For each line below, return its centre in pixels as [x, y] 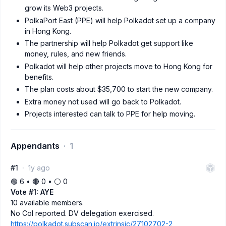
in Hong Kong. [48, 31]
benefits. [39, 77]
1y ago [39, 168]
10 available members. [47, 203]
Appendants [35, 146]
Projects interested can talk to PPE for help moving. [110, 114]
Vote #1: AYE [32, 192]
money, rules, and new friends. [76, 54]
